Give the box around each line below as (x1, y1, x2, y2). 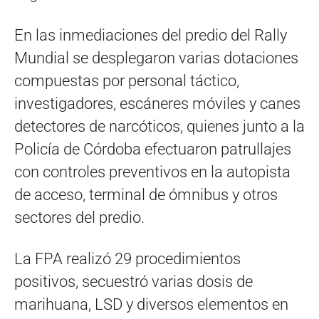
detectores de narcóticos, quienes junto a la (14, 117, 305, 135)
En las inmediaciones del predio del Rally (14, 26, 287, 44)
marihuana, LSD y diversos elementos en (14, 295, 288, 313)
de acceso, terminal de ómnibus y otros (14, 185, 278, 204)
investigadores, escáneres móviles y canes (14, 94, 300, 113)
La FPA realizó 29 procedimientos (14, 249, 241, 268)
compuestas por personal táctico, (14, 71, 239, 90)
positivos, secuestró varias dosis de (14, 272, 253, 291)
